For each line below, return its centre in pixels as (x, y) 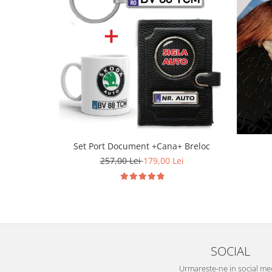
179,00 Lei (163, 161)
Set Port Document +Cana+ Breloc (142, 146)
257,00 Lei (121, 161)
